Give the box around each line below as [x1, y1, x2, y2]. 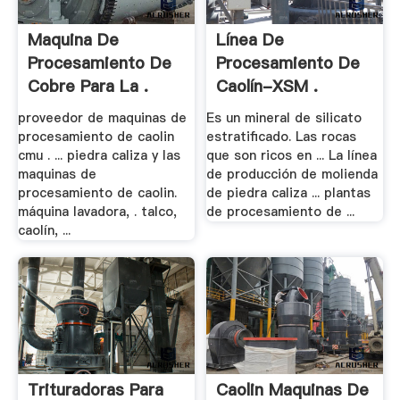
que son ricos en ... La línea [206, 146, 378, 164]
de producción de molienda [206, 164, 379, 183]
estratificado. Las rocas [206, 127, 357, 146]
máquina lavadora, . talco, [17, 202, 177, 221]
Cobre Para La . [27, 75, 148, 98]
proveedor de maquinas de [17, 108, 187, 127]
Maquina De [27, 29, 119, 52]
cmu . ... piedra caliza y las [17, 146, 180, 164]
